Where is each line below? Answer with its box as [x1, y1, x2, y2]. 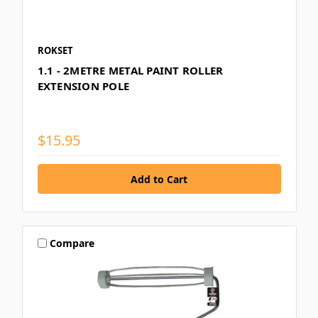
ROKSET [37, 44, 73, 57]
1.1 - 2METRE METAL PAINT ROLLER [37, 63, 224, 78]
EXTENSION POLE [37, 79, 129, 94]
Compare [50, 236, 95, 250]
